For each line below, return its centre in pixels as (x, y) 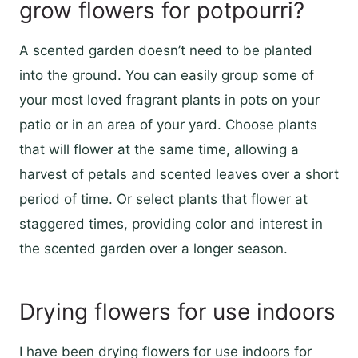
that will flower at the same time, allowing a (159, 150)
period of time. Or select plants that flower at (163, 199)
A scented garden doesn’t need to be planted (166, 51)
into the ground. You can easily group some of (167, 76)
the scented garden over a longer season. (153, 249)
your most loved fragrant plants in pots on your (169, 100)
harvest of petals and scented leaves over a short (179, 175)
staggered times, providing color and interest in (171, 224)
